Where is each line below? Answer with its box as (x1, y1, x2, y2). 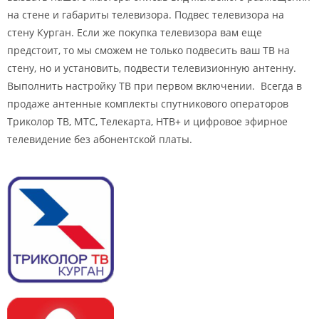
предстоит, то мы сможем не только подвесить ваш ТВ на (7, 43, 290, 57)
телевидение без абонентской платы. (7, 132, 192, 146)
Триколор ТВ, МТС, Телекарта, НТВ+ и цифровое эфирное (7, 114, 288, 128)
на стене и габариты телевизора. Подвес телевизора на (7, 7, 284, 21)
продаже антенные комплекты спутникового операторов (7, 96, 288, 110)
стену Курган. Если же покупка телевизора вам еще (7, 25, 262, 39)
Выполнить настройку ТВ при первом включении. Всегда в (7, 78, 302, 93)
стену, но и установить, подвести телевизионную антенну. (7, 61, 296, 75)
